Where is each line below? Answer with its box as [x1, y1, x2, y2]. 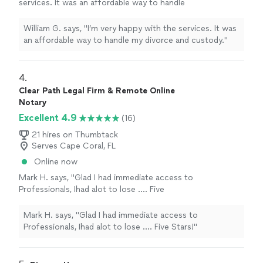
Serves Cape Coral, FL [32, 141, 116, 151]
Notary [19, 97, 47, 108]
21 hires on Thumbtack [32, 130, 118, 140]
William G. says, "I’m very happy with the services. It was [23, 23, 237, 34]
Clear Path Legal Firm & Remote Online [19, 86, 175, 96]
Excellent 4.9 [19, 112, 77, 124]
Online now [34, 157, 77, 167]
